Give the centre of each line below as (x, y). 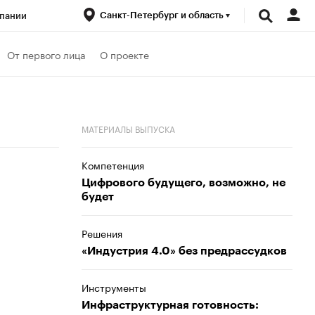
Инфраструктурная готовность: (170, 305)
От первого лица (46, 54)
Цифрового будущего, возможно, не (184, 183)
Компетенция (113, 165)
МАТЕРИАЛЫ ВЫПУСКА (128, 128)
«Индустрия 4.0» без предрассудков (184, 251)
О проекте (124, 54)
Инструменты (114, 287)
